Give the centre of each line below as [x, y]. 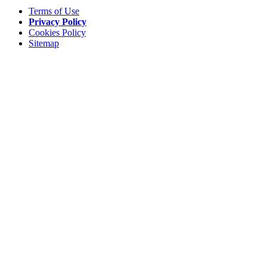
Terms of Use [54, 11]
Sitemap [44, 44]
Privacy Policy [58, 22]
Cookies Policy [57, 33]
